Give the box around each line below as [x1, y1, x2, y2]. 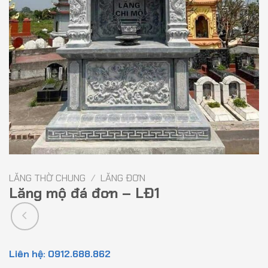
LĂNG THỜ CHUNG [9, 172, 86, 185]
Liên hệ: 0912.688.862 [9, 247, 111, 260]
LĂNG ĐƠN [100, 172, 145, 185]
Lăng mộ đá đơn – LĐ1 [9, 184, 160, 203]
